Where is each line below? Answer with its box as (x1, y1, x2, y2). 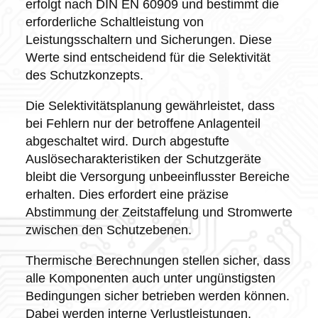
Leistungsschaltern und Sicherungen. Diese (25, 32, 272, 47)
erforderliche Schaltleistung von (25, 14, 204, 29)
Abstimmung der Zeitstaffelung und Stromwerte (25, 204, 292, 219)
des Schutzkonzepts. (25, 67, 143, 82)
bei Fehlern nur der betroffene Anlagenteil (25, 116, 261, 131)
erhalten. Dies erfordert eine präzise (25, 187, 229, 202)
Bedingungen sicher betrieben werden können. (25, 288, 290, 303)
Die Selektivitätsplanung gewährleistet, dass (25, 98, 275, 113)
